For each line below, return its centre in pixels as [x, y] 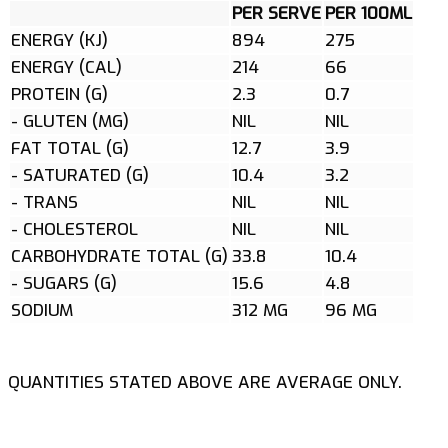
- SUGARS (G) [64, 283]
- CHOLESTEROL [74, 229]
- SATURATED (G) [80, 175]
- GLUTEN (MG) [70, 121]
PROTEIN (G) [59, 94]
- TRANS [44, 202]
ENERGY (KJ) [59, 40]
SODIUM [42, 310]
